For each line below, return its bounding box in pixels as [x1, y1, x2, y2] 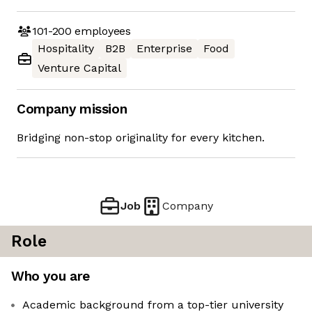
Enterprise [136, 42, 192, 56]
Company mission [17, 101, 127, 118]
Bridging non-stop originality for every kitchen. [17, 131, 265, 145]
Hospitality [38, 42, 94, 56]
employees [71, 24, 131, 38]
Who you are [11, 268, 90, 285]
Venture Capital [38, 61, 121, 75]
